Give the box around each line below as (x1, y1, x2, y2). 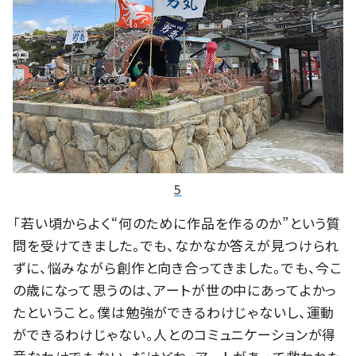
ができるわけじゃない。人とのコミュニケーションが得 (13, 323, 337, 344)
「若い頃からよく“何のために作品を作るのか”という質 (13, 212, 342, 233)
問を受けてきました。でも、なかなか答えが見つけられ (13, 234, 340, 255)
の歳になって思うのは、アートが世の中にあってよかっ (13, 279, 338, 300)
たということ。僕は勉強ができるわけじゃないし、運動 (13, 301, 335, 322)
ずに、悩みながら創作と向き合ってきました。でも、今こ (13, 257, 343, 277)
